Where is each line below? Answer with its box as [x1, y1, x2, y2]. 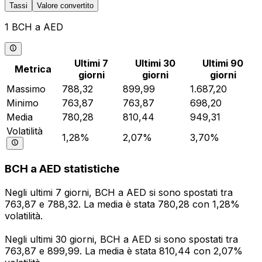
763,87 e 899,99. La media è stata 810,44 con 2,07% [5, 245, 243, 257]
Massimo [6, 82, 46, 95]
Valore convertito [37, 1, 94, 11]
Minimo [6, 96, 39, 109]
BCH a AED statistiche [5, 162, 119, 176]
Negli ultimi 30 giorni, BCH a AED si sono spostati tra [5, 233, 238, 246]
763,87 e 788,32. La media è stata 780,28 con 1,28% [5, 198, 240, 211]
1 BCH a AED [5, 21, 63, 33]
